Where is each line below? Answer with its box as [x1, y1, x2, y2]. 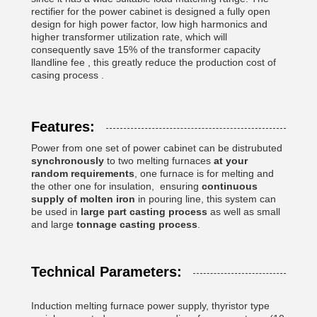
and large [31, 219, 76, 230]
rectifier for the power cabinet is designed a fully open [31, 6, 270, 17]
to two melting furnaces [104, 155, 214, 166]
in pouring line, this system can [135, 193, 276, 204]
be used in [31, 206, 81, 217]
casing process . [31, 69, 107, 81]
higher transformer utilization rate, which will [31, 31, 227, 42]
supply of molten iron [31, 193, 135, 204]
